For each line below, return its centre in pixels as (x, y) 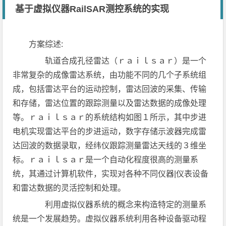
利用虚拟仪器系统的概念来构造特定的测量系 (118, 205)
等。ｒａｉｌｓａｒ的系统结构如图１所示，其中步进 (110, 117)
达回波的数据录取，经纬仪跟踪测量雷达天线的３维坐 (110, 146)
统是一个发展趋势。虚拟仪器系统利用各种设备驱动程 (110, 219)
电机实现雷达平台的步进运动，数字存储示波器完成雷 (110, 131)
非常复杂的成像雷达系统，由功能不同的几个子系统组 (110, 75)
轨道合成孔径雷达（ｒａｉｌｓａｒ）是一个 (118, 61)
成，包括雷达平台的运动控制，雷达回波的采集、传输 (110, 89)
